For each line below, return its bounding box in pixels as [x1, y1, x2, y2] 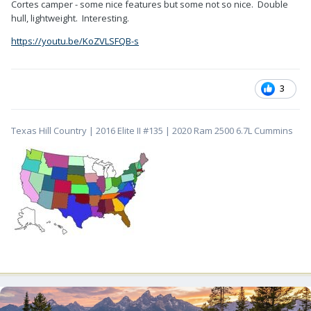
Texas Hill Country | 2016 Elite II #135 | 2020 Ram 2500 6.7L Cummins [11, 124, 293, 137]
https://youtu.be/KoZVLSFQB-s [11, 34, 139, 47]
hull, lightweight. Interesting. [11, 11, 129, 24]
